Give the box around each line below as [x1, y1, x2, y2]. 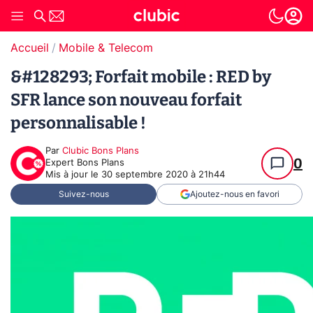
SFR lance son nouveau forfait [10, 90, 242, 110]
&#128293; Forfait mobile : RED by [10, 67, 271, 87]
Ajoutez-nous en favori [189, 190, 279, 198]
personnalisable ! [10, 113, 146, 133]
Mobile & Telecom [59, 43, 153, 54]
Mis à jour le [45, 170, 101, 180]
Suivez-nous [58, 190, 109, 198]
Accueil [10, 43, 49, 54]
